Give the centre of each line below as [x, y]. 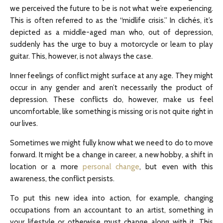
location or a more [46, 167]
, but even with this [176, 167]
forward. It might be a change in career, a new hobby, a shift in [111, 155]
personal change [111, 167]
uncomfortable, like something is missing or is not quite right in [111, 111]
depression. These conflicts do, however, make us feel [111, 100]
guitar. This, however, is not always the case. [81, 56]
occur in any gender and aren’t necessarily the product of [111, 88]
